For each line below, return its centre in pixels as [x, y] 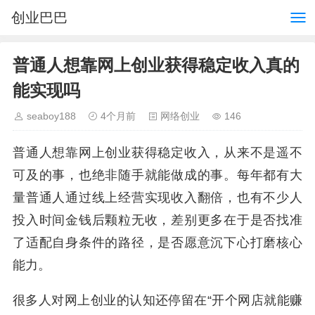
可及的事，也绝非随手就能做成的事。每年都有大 [157, 175]
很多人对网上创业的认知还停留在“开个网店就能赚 [157, 300]
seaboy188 [51, 116]
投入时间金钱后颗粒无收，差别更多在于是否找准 [157, 220]
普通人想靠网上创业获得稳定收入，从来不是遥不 [157, 153]
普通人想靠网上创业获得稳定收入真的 [156, 65]
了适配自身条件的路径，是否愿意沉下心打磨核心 [157, 243]
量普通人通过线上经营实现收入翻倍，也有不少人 [157, 198]
